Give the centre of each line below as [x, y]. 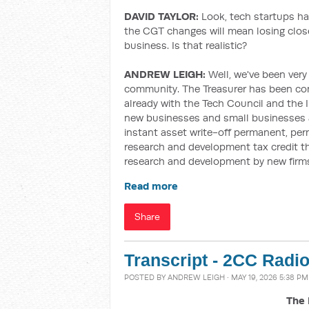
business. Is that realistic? [186, 45]
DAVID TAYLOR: [161, 16]
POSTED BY [146, 277]
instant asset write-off [178, 132]
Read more [151, 186]
